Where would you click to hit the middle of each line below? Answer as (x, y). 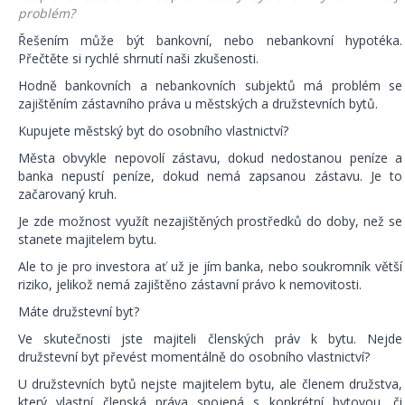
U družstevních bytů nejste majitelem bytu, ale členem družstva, (210, 384)
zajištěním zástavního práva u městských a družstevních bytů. (198, 104)
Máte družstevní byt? (79, 312)
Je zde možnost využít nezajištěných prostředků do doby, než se (210, 221)
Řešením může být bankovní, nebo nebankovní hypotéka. (210, 41)
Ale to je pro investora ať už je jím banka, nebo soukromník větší (210, 267)
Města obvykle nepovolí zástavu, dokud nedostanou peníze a (210, 158)
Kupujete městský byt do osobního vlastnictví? (153, 131)
